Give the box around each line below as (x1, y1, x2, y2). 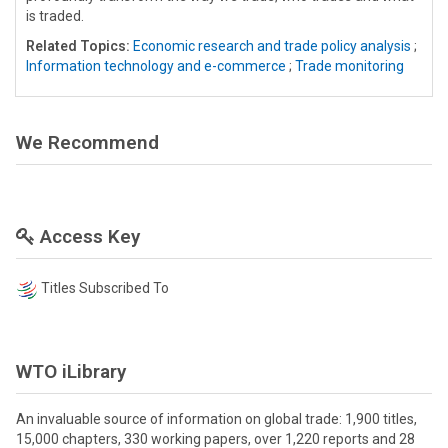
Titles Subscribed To (41, 280, 169, 297)
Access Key (35, 225, 140, 249)
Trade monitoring (295, 58, 404, 75)
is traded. (26, 8, 84, 25)
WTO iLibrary (16, 359, 126, 383)
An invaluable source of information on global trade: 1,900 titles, (16, 410, 417, 427)
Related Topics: (26, 38, 130, 55)
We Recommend (16, 131, 159, 155)
